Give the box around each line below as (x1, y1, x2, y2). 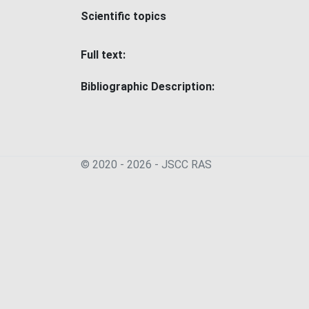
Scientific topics (81, 10, 166, 23)
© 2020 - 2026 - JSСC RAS (81, 158, 212, 171)
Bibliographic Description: (81, 80, 215, 93)
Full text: (81, 48, 126, 61)
